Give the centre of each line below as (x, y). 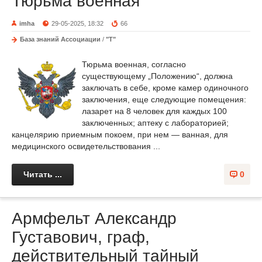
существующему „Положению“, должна (157, 76)
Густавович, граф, (81, 237)
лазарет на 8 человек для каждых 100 (154, 111)
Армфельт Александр (94, 218)
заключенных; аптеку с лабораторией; (155, 123)
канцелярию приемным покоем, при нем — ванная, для (120, 134)
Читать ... (43, 174)
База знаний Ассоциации (60, 39)
